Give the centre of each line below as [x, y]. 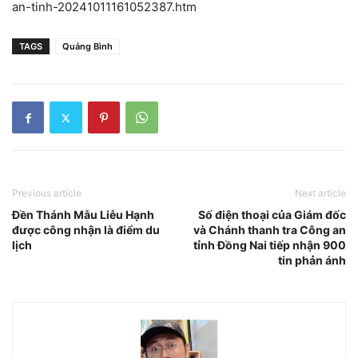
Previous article [47, 193]
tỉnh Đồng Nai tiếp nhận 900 [270, 245]
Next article [320, 193]
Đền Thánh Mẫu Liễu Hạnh [83, 215]
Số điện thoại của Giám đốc [272, 215]
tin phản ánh [312, 260]
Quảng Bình [88, 46]
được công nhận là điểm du [86, 230]
